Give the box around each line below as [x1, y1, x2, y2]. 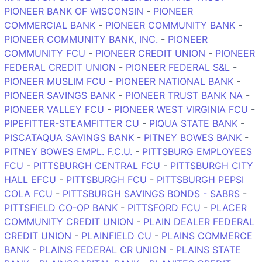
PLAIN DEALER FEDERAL [143, 215, 254, 227]
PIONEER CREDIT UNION [95, 47, 205, 59]
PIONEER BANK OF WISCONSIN [4, 5, 143, 17]
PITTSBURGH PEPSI [157, 173, 244, 185]
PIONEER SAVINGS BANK [4, 89, 115, 101]
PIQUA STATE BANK [149, 117, 237, 129]
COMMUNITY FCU [4, 47, 85, 59]
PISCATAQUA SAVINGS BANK [4, 131, 134, 143]
